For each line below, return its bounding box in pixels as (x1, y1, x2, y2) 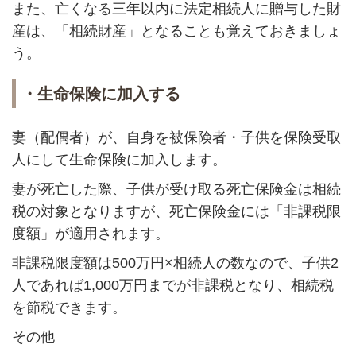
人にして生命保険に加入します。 (11, 151, 226, 168)
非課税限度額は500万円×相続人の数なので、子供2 (11, 254, 339, 271)
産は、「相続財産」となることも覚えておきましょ (11, 22, 341, 39)
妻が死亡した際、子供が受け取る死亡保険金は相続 (11, 180, 341, 197)
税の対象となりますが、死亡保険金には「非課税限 (11, 203, 341, 219)
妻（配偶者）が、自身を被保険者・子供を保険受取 (11, 129, 341, 145)
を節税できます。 (11, 299, 126, 315)
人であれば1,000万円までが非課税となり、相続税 (11, 277, 334, 293)
